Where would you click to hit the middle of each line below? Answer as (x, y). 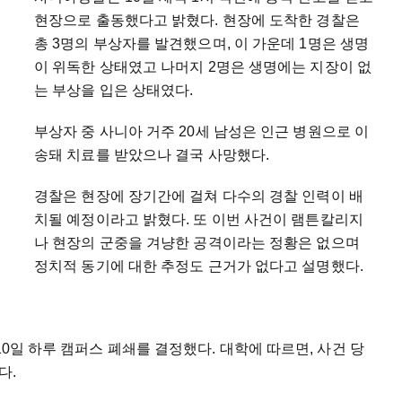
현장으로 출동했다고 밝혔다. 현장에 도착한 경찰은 (197, 20)
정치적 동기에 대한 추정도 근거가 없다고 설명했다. (199, 266)
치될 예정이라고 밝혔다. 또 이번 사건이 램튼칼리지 (199, 219)
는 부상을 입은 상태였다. (114, 90)
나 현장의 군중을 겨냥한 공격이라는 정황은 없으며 (197, 242)
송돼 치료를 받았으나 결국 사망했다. (152, 154)
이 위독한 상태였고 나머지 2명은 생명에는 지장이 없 (203, 66)
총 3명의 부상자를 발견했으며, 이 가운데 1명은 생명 (202, 43)
